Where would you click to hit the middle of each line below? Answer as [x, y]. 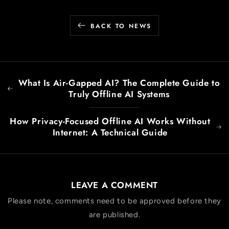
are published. [114, 215]
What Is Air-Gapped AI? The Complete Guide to [119, 83]
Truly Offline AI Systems [119, 94]
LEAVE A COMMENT [114, 185]
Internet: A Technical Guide [110, 133]
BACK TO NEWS [121, 26]
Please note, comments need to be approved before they [114, 201]
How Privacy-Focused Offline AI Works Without [110, 121]
